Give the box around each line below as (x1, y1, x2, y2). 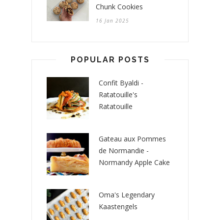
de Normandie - (99, 145, 149, 155)
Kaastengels (99, 201, 138, 211)
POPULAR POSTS (70, 55, 150, 65)
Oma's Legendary (99, 190, 155, 199)
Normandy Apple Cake (99, 157, 170, 167)
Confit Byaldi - (99, 78, 144, 88)
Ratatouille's (99, 90, 138, 100)
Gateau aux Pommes (99, 134, 166, 143)
